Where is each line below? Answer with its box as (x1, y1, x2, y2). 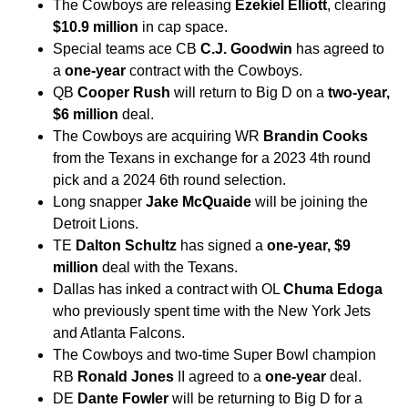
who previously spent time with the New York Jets (53, 303, 371, 320)
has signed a (177, 238, 267, 254)
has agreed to (292, 41, 384, 57)
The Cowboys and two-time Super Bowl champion (53, 347, 376, 363)
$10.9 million (53, 19, 138, 36)
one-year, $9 (267, 238, 351, 254)
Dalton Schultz (76, 238, 177, 254)
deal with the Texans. (98, 260, 238, 276)
